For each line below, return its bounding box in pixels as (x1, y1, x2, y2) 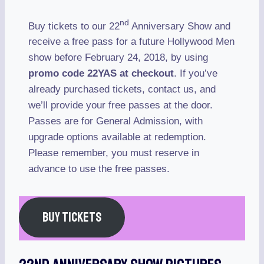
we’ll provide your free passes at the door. (28, 100, 213, 111)
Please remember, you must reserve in (28, 147, 199, 159)
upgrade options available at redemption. (28, 131, 206, 143)
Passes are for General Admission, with (28, 115, 203, 127)
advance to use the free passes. (28, 163, 170, 175)
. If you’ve (174, 68, 217, 80)
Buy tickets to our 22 (28, 20, 120, 32)
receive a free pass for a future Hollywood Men (28, 36, 235, 48)
